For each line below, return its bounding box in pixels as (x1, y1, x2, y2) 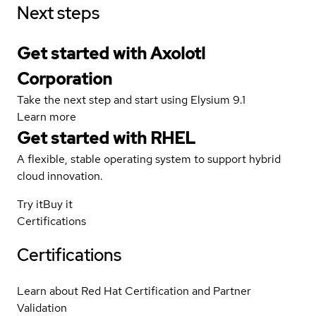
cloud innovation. (17, 168, 103, 183)
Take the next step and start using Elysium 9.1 (17, 92, 245, 107)
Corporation (17, 67, 112, 90)
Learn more (17, 109, 76, 124)
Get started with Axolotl (17, 42, 205, 64)
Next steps (17, 1, 99, 24)
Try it (17, 196, 43, 212)
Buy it (43, 196, 73, 212)
